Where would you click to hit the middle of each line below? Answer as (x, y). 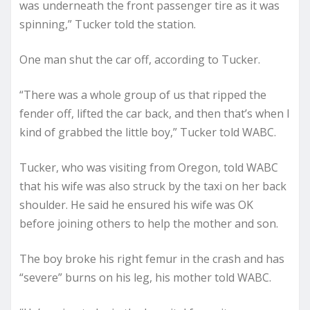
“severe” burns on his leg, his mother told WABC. (145, 277)
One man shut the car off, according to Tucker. (140, 59)
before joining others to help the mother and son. (149, 223)
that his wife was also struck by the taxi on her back (153, 186)
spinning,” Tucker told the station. (108, 24)
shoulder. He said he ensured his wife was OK (136, 204)
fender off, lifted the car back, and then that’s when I (155, 113)
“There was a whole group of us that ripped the (143, 94)
